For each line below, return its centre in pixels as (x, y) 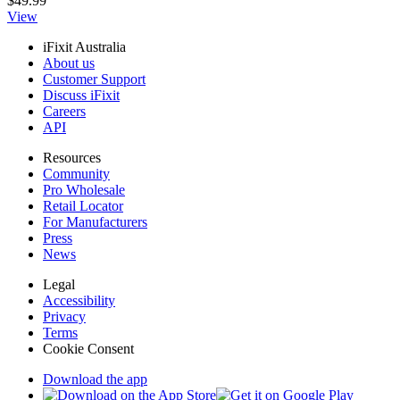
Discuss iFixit (81, 96)
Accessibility (79, 301)
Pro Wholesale (84, 190)
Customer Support (94, 79)
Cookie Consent (88, 349)
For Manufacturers (95, 222)
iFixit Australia (84, 47)
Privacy (64, 317)
